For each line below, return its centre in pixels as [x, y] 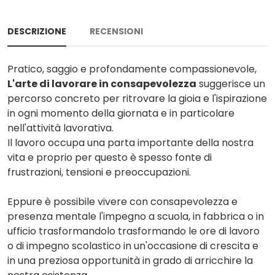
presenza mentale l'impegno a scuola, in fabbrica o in [136, 216]
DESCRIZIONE [37, 31]
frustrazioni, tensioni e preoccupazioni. [99, 172]
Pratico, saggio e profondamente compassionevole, [132, 69]
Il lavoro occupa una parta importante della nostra [130, 142]
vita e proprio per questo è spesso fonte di [110, 157]
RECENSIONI [116, 31]
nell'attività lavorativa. [60, 128]
